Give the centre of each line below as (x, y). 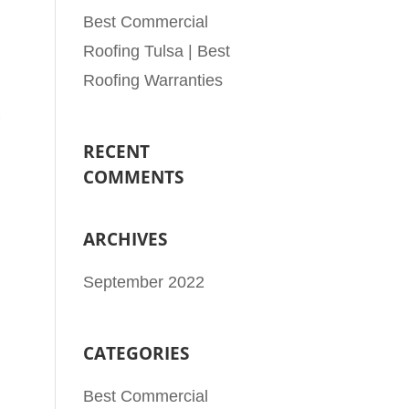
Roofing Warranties (153, 80)
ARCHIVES (126, 239)
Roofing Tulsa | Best (157, 51)
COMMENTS (134, 177)
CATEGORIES (136, 353)
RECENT (117, 151)
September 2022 (144, 282)
